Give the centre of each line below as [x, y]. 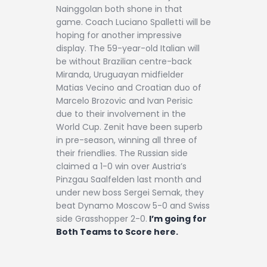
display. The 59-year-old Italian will [128, 49]
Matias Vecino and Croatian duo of [129, 88]
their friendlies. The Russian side [122, 153]
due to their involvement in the [121, 114]
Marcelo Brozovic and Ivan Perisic [125, 101]
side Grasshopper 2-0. [102, 219]
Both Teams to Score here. [117, 232]
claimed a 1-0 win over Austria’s [121, 167]
